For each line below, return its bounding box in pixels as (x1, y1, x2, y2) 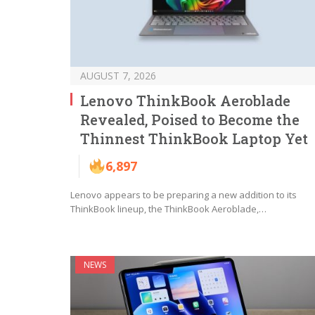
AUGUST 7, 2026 (80, 68, 156, 82)
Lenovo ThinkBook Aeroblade (80, 91, 290, 110)
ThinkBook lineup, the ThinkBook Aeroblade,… (70, 202, 266, 215)
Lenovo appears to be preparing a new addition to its (70, 188, 297, 201)
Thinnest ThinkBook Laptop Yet (80, 129, 308, 148)
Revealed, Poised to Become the (80, 110, 300, 129)
